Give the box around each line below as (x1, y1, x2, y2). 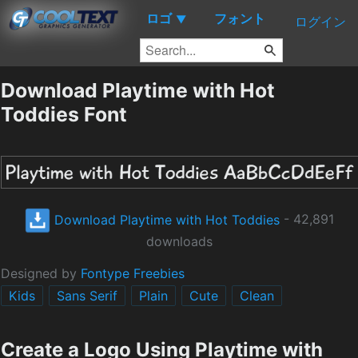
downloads (145, 233, 213, 250)
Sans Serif (57, 288, 117, 304)
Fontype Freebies (81, 265, 185, 282)
